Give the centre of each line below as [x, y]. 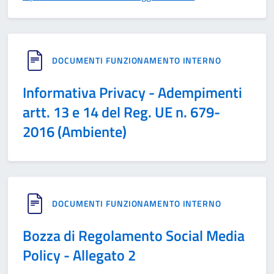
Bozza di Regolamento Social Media [134, 235]
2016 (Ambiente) [75, 131]
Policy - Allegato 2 [79, 255]
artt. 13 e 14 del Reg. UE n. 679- [121, 112]
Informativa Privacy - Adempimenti [132, 92]
